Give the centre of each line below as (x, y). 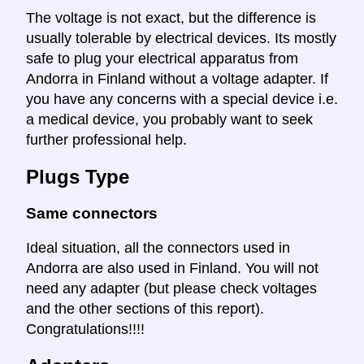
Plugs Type (78, 176)
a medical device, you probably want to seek (169, 119)
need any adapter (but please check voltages (171, 289)
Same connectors (92, 213)
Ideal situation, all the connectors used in (158, 248)
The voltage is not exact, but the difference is (171, 17)
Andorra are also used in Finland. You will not (172, 269)
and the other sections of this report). (145, 309)
